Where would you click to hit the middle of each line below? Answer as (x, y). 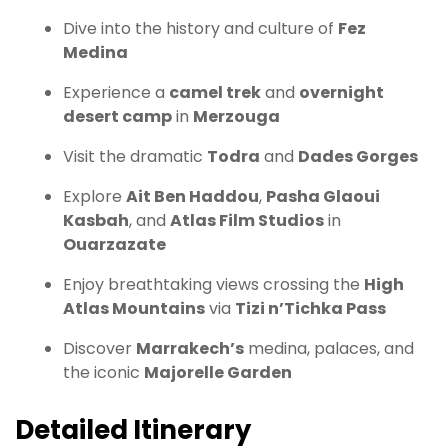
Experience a (116, 93)
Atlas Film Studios (247, 221)
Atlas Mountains (134, 309)
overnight (341, 93)
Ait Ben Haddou (192, 197)
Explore (94, 197)
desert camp (117, 117)
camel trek (215, 93)
